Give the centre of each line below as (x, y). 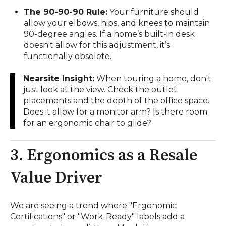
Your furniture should (153, 12)
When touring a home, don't (153, 79)
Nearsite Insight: (59, 79)
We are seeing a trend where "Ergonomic (93, 206)
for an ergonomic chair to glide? (87, 123)
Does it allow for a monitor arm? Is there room (115, 112)
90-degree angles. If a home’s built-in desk (109, 34)
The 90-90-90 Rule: (66, 12)
